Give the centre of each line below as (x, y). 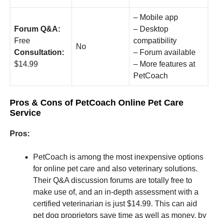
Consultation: (39, 52)
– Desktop (151, 29)
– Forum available (164, 52)
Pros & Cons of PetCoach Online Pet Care (97, 102)
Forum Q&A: (37, 29)
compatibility (155, 40)
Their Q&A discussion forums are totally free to (113, 180)
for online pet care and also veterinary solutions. (115, 168)
